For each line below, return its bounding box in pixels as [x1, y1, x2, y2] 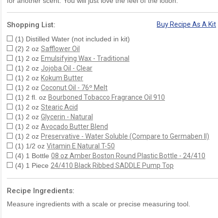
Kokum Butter [41, 73, 83, 82]
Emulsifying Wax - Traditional [41, 54, 129, 62]
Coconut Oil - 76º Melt [41, 83, 108, 91]
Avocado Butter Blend [41, 122, 108, 130]
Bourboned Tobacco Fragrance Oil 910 [48, 93, 165, 101]
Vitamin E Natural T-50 [47, 142, 115, 150]
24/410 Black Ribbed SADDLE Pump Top [51, 161, 174, 169]
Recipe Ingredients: [7, 186, 74, 195]
